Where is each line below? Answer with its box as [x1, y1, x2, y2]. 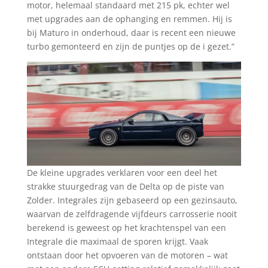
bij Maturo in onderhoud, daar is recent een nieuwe [26, 27, 236, 39]
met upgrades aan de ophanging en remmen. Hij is [26, 13, 232, 25]
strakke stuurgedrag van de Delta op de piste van [26, 181, 224, 193]
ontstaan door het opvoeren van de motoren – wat [26, 249, 228, 261]
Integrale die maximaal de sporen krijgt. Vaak [26, 236, 208, 248]
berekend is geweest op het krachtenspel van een [26, 222, 226, 234]
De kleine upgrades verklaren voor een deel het [26, 167, 217, 179]
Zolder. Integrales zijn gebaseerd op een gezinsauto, [26, 194, 237, 206]
